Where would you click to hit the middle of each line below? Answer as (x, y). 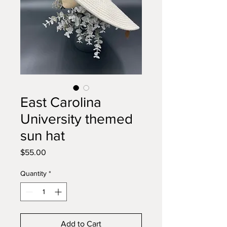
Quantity (33, 173)
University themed (77, 119)
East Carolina (61, 102)
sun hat (43, 136)
